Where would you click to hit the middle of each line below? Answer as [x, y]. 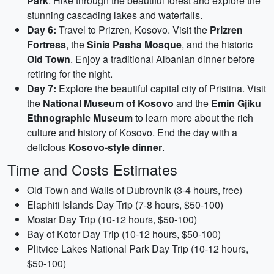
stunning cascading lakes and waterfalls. [115, 15]
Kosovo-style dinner [115, 147]
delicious [48, 147]
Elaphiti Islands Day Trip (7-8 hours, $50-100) [125, 205]
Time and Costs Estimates [92, 169]
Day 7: [42, 88]
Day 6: [42, 30]
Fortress [46, 44]
